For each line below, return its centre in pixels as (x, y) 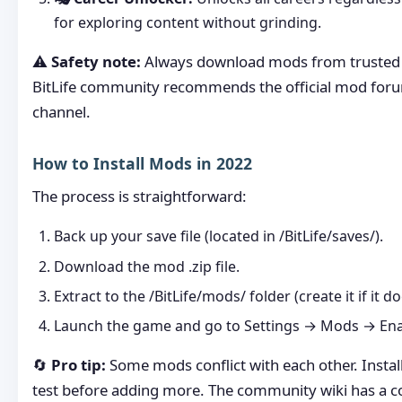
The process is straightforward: (140, 196)
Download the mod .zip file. (147, 266)
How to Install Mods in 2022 (142, 163)
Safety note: (96, 61)
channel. (61, 111)
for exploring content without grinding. (188, 22)
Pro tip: (79, 365)
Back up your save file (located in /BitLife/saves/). (218, 236)
